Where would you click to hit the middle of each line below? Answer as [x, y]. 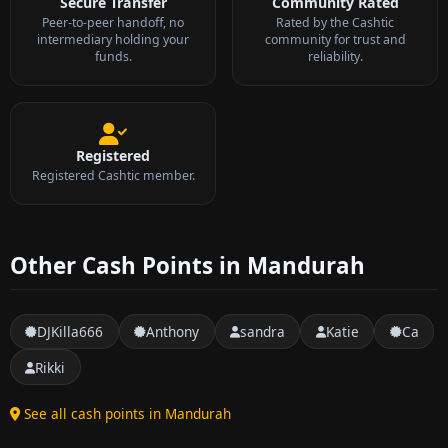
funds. [113, 56]
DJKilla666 [70, 331]
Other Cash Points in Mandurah [187, 265]
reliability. [335, 56]
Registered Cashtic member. [113, 175]
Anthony [173, 331]
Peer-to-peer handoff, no [113, 22]
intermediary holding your [113, 39]
